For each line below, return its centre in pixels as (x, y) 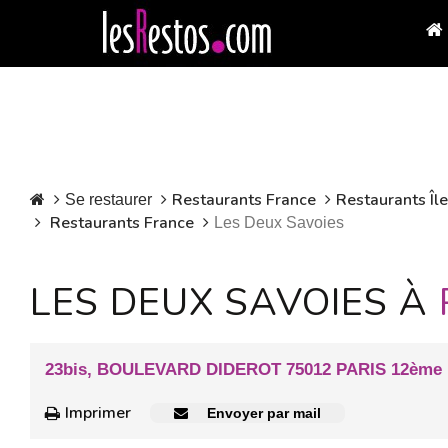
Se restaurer (108, 199)
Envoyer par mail (262, 413)
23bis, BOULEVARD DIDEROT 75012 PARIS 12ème (243, 369)
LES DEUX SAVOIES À (234, 302)
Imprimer (98, 413)
